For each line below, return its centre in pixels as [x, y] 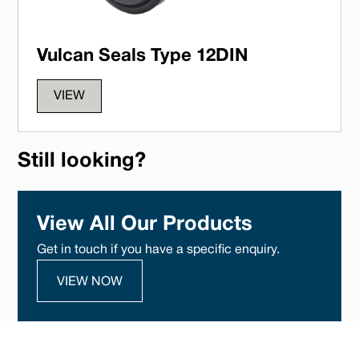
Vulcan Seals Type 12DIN [143, 56]
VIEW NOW [90, 282]
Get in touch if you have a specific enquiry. [159, 250]
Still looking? [82, 162]
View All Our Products [145, 225]
